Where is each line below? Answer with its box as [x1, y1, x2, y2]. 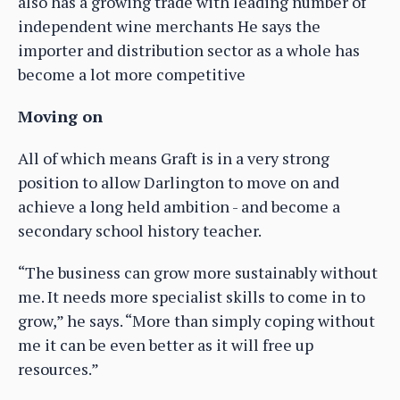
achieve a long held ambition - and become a [18, 195, 340, 217]
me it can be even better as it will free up [18, 333, 313, 355]
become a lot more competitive [18, 62, 246, 85]
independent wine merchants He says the [18, 14, 321, 37]
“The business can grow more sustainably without [18, 261, 378, 283]
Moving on [18, 104, 103, 127]
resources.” [18, 357, 99, 379]
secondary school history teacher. [18, 219, 262, 241]
